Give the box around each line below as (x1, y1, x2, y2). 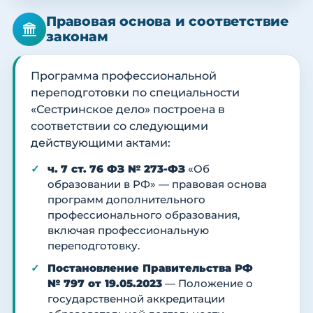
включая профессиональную (48, 224, 209, 238)
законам (46, 29, 108, 45)
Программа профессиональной (31, 69, 217, 83)
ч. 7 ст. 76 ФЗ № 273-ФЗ (48, 163, 185, 176)
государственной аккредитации (48, 293, 225, 306)
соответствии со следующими (31, 119, 208, 133)
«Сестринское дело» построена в (31, 103, 225, 117)
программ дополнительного (48, 194, 205, 207)
